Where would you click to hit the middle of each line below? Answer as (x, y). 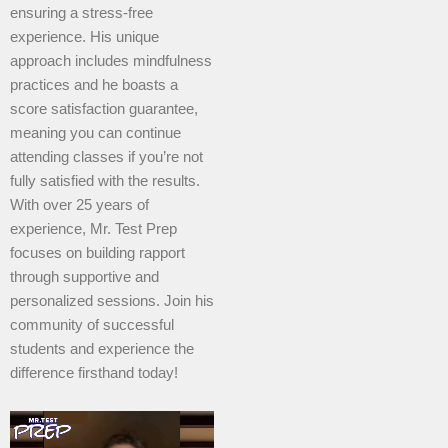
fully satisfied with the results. (105, 181)
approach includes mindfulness (111, 61)
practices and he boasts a (94, 85)
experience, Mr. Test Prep (93, 229)
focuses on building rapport (97, 253)
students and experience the (102, 349)
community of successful (92, 325)
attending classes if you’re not (106, 157)
